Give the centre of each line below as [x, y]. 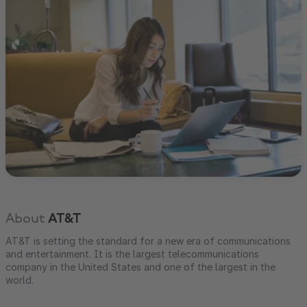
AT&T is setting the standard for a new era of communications [148, 241]
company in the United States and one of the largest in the [140, 267]
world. [20, 280]
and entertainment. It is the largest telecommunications [132, 254]
